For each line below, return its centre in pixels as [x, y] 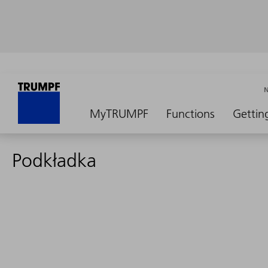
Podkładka [54, 160]
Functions [191, 114]
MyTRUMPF [119, 114]
